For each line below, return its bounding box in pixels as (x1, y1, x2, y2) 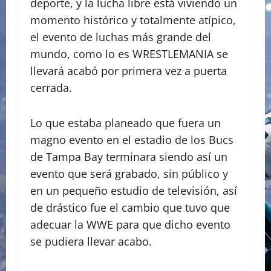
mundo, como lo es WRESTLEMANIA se (30, 47, 228, 62)
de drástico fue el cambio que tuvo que (30, 200, 230, 215)
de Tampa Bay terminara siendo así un (30, 149, 227, 165)
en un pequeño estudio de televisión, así (30, 183, 237, 198)
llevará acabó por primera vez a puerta (30, 64, 227, 79)
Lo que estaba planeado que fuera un (30, 116, 221, 131)
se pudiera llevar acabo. (30, 234, 152, 249)
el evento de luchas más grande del (30, 30, 211, 45)
